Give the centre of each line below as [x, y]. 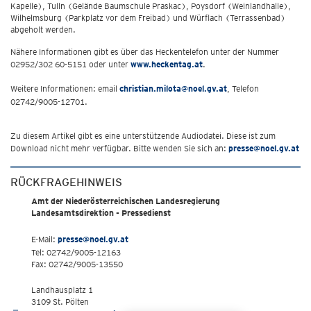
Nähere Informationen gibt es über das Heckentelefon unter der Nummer [145, 52]
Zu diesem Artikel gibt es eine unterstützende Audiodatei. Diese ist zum [143, 136]
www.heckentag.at [167, 64]
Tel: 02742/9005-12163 [76, 252]
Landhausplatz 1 [62, 290]
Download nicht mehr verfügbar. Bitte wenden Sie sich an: [119, 148]
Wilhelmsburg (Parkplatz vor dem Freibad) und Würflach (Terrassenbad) [148, 18]
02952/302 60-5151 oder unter [70, 64]
